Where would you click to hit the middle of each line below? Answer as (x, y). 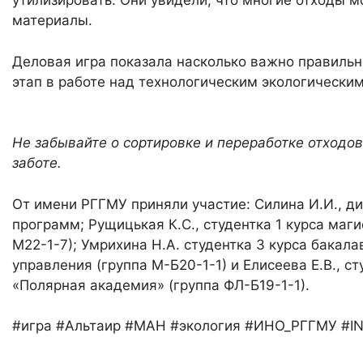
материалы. (53, 21)
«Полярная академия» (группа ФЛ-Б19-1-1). (161, 285)
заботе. (37, 163)
